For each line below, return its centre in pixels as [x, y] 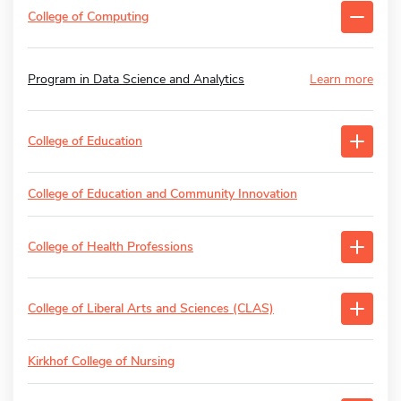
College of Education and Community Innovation [162, 193]
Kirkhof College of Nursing [101, 361]
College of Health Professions [111, 246]
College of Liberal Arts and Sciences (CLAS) [151, 308]
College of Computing [88, 16]
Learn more [341, 79]
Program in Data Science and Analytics [136, 79]
